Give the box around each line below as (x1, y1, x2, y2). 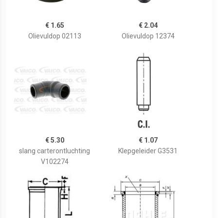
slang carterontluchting (19, 147, 90, 155)
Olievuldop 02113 (28, 32, 81, 40)
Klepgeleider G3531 (118, 147, 178, 155)
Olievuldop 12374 (121, 32, 175, 40)
